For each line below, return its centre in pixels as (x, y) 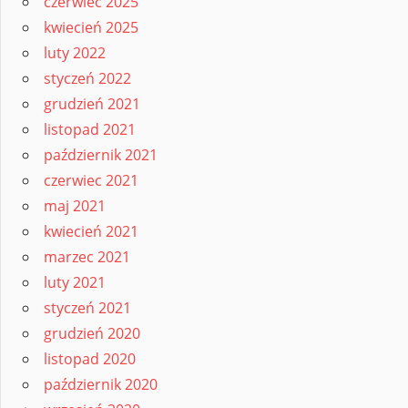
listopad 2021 (90, 130)
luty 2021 (75, 283)
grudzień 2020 (92, 334)
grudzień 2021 (92, 104)
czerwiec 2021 (91, 181)
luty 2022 (75, 53)
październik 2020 (101, 385)
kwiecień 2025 (91, 28)
